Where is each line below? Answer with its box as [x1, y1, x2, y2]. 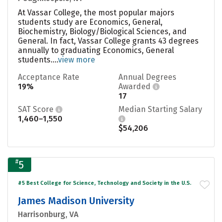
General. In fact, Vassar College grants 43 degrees [18, 36, 199, 46]
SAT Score [18, 104, 55, 114]
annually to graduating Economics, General [18, 45, 174, 55]
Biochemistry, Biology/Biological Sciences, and [18, 26, 187, 36]
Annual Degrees [118, 72, 176, 82]
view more [58, 55, 95, 64]
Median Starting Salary [118, 104, 202, 114]
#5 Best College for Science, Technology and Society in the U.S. [18, 179, 191, 186]
